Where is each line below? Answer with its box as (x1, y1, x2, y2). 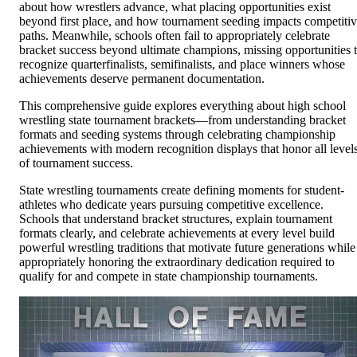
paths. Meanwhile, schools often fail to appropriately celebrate (19, 29, 330, 43)
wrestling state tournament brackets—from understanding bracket (19, 113, 346, 127)
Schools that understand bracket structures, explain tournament (19, 212, 332, 226)
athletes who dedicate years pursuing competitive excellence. (19, 198, 324, 212)
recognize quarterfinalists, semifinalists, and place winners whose (19, 57, 345, 72)
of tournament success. (19, 156, 133, 171)
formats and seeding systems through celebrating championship (19, 127, 335, 142)
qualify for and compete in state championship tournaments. (19, 269, 318, 284)
